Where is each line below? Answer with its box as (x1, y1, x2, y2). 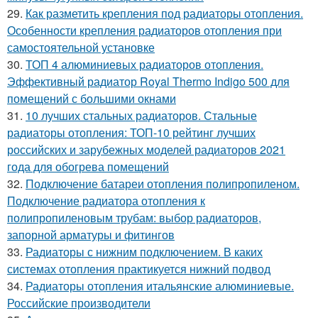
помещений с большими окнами (7, 89, 176, 106)
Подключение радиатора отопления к (7, 192, 205, 209)
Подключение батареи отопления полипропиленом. (26, 175, 300, 192)
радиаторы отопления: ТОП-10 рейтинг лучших (7, 124, 256, 141)
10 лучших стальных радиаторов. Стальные (26, 106, 257, 124)
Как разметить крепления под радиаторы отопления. (26, 4, 303, 21)
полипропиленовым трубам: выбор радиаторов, (7, 209, 261, 226)
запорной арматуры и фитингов (7, 226, 175, 243)
